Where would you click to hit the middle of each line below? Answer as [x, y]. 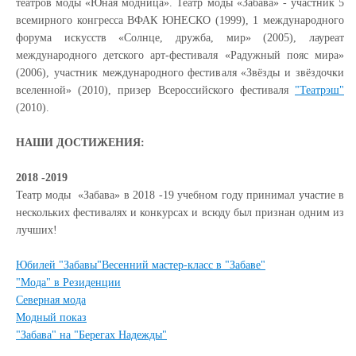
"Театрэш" [319, 90]
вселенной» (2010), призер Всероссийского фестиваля [155, 90]
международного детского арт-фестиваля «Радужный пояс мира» [180, 55]
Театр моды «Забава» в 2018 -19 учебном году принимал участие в [180, 195]
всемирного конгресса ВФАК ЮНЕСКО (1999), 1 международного [180, 20]
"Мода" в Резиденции [68, 282]
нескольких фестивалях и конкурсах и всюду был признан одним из [180, 213]
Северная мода [51, 300]
